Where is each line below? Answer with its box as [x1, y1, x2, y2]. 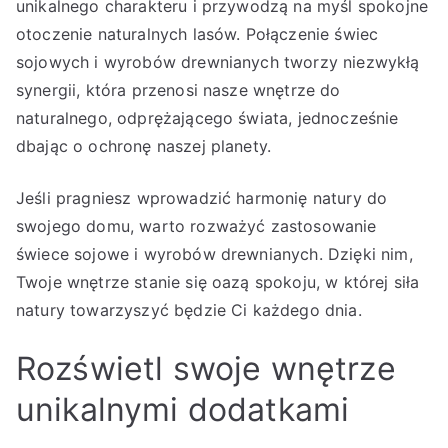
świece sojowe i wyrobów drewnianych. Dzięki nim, [16, 244, 413, 264]
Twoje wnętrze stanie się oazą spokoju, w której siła [16, 272, 420, 292]
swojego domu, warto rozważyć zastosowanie [16, 216, 377, 236]
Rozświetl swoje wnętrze [16, 349, 396, 388]
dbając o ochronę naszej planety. [16, 136, 272, 156]
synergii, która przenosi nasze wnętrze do [16, 80, 341, 100]
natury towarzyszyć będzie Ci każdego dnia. [16, 300, 362, 320]
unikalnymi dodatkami [16, 390, 350, 429]
